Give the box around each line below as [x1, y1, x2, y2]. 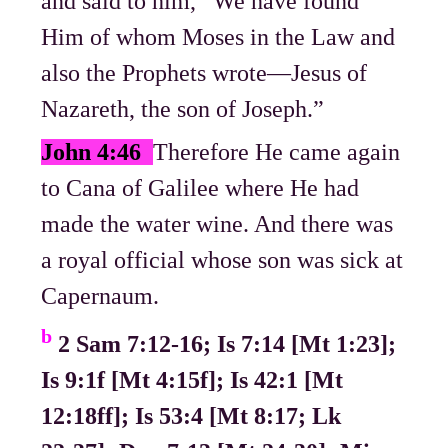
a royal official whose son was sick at [41, 247, 404, 274]
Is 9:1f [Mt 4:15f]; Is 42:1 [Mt [41, 367, 344, 394]
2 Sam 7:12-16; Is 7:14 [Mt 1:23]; [58, 331, 397, 358]
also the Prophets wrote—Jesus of [41, 60, 368, 87]
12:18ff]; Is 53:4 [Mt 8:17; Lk [41, 403, 342, 430]
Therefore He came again [153, 139, 401, 166]
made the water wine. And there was [41, 211, 394, 238]
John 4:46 [41, 139, 154, 166]
